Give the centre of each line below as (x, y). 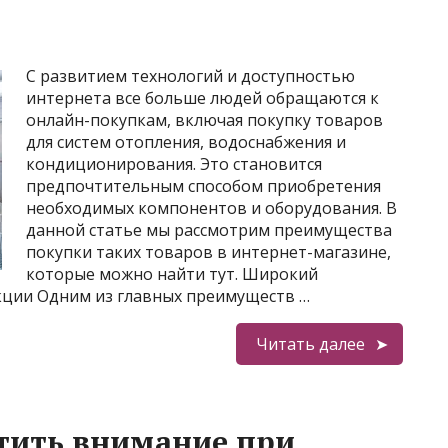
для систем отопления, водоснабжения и (186, 142)
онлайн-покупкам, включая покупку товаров (204, 120)
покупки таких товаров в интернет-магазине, (208, 252)
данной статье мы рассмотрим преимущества (209, 230)
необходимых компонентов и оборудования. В (211, 208)
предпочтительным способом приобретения (203, 186)
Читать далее (310, 344)
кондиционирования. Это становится (174, 164)
